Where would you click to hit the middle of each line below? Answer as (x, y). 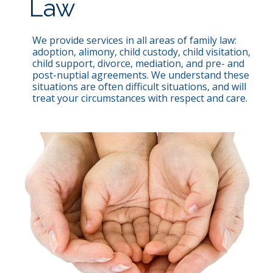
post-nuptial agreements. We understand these (140, 75)
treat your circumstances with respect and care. (140, 98)
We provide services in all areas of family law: (134, 41)
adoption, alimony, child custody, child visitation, (141, 52)
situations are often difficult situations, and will (139, 87)
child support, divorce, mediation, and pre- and (138, 64)
